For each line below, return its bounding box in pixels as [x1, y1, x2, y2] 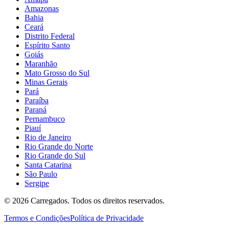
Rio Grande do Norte [25, 142, 93, 151]
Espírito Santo [25, 40, 70, 50]
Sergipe [25, 178, 49, 188]
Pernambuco [25, 114, 65, 123]
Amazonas [25, 4, 59, 13]
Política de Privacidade [70, 213, 144, 222]
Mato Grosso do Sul [25, 68, 89, 77]
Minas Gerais [25, 77, 67, 86]
